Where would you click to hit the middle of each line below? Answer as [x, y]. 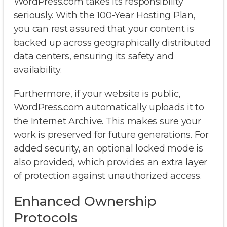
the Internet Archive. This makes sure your [107, 121]
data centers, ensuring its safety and [93, 56]
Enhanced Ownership [85, 201]
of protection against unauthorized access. [107, 176]
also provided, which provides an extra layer [110, 162]
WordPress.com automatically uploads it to [109, 108]
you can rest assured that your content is [104, 29]
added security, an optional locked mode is [108, 149]
